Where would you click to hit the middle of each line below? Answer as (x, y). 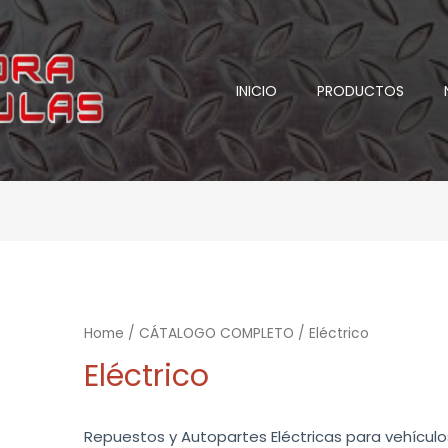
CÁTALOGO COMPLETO (217, 334)
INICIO (256, 90)
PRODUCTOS (360, 90)
